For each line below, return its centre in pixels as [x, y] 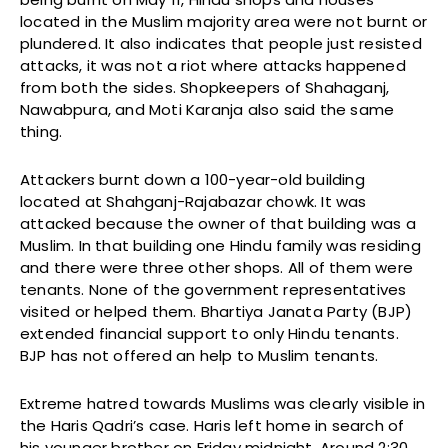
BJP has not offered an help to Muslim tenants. [199, 355]
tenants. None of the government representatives [213, 289]
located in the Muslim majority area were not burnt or [224, 21]
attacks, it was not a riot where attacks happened [213, 65]
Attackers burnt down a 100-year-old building [192, 179]
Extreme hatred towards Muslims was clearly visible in [223, 403]
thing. [41, 131]
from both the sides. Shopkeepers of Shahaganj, [205, 87]
